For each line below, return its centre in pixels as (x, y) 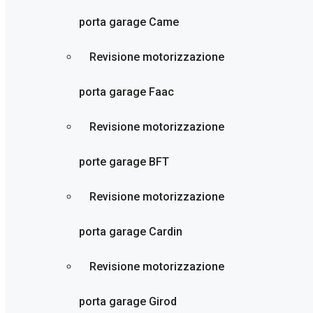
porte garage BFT (124, 162)
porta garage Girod (128, 301)
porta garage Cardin (131, 232)
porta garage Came (129, 22)
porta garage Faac (126, 92)
